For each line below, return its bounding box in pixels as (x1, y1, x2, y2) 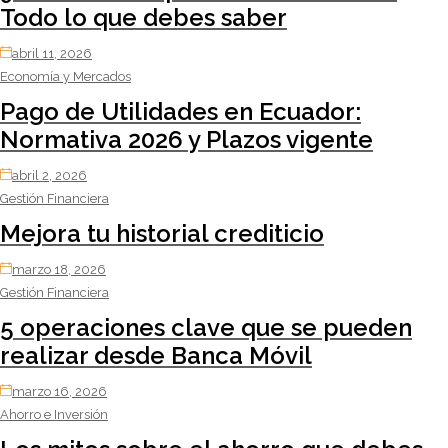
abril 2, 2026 (12, 167, 87, 183)
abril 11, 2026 (12, 45, 92, 61)
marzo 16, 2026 (12, 383, 107, 399)
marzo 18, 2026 (12, 261, 106, 277)
